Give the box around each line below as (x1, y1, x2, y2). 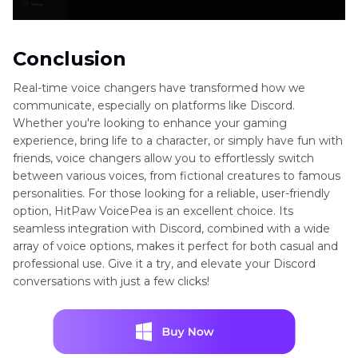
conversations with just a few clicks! (13, 274, 209, 289)
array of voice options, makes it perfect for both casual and (13, 239, 338, 254)
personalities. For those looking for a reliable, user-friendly (13, 186, 330, 201)
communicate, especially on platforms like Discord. (13, 98, 295, 113)
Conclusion (13, 47, 126, 71)
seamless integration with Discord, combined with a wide (13, 221, 330, 237)
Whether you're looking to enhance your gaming (13, 116, 287, 131)
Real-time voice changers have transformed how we (13, 81, 305, 96)
